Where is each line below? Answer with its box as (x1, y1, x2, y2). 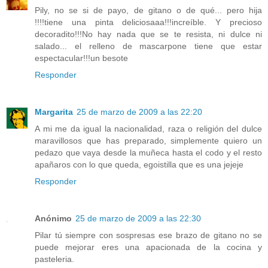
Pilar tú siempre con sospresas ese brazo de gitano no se (35, 230, 262, 240)
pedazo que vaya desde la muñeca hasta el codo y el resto (35, 147, 262, 157)
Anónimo (35, 213, 72, 223)
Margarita (35, 106, 73, 117)
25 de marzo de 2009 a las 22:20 (77, 106, 202, 117)
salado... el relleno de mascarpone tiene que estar (35, 41, 262, 51)
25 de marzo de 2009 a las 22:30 (75, 213, 201, 223)
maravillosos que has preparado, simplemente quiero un (35, 135, 262, 145)
